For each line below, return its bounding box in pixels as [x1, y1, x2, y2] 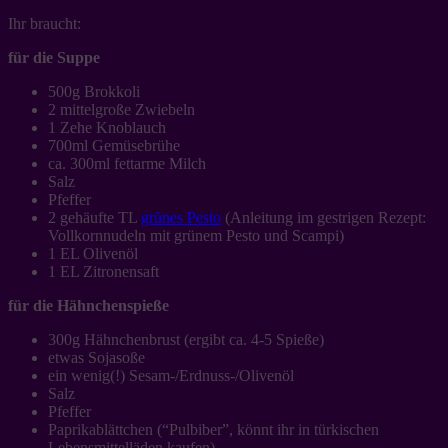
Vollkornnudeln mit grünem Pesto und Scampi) [48, 226, 344, 244]
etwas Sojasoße [48, 348, 145, 366]
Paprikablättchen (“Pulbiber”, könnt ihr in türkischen [48, 420, 379, 438]
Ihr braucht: [8, 14, 81, 32]
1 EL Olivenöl [48, 244, 138, 262]
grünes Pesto [141, 208, 221, 226]
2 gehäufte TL [48, 208, 141, 226]
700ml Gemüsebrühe [48, 136, 180, 154]
